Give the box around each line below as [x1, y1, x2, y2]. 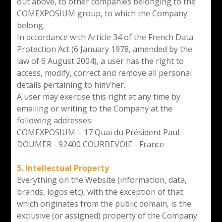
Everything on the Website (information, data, [16, 174, 187, 185]
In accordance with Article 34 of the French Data [16, 31, 193, 43]
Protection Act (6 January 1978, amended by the [16, 43, 192, 55]
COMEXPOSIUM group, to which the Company [16, 7, 187, 19]
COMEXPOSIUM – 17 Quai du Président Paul [16, 126, 179, 138]
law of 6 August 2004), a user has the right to [16, 55, 184, 66]
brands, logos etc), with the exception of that [16, 186, 183, 197]
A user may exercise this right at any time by [16, 91, 180, 102]
